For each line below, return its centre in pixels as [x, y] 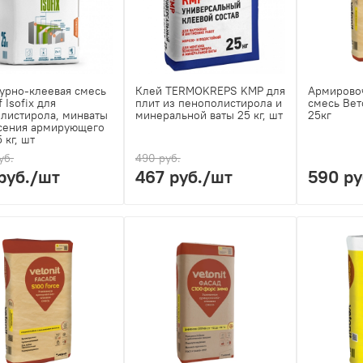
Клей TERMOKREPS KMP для [210, 91]
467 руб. [169, 177]
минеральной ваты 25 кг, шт [209, 115]
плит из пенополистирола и [208, 103]
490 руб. [158, 158]
